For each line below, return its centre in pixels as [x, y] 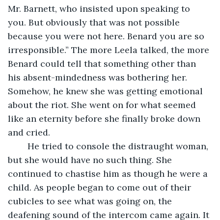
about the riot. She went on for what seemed [103, 105]
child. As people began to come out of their [101, 187]
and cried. [29, 132]
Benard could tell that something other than [103, 63]
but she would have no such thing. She [91, 160]
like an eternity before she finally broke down [105, 118]
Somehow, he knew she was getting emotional [107, 91]
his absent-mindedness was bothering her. [99, 77]
